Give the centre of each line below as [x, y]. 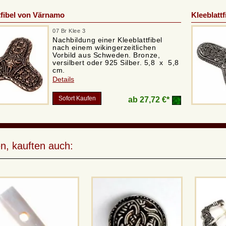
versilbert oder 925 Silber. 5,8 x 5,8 [116, 63]
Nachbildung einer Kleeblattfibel [107, 40]
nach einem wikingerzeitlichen [104, 48]
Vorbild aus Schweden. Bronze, [106, 55]
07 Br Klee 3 [69, 31]
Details [63, 79]
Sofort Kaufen [77, 99]
